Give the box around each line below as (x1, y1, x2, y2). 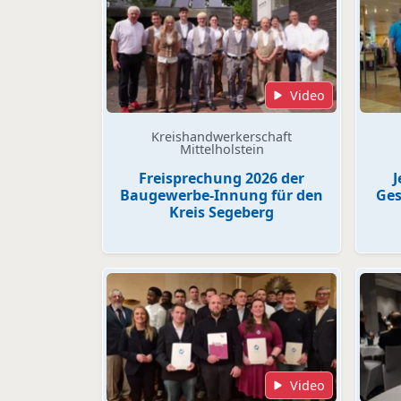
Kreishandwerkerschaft (151, 128, 292, 146)
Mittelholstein (179, 141, 264, 158)
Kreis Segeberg (169, 202, 274, 223)
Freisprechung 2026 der (139, 168, 304, 189)
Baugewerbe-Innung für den (120, 185, 323, 206)
